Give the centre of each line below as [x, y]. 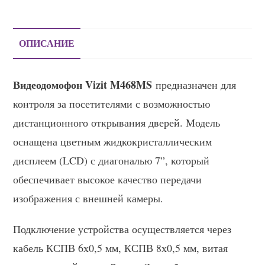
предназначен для [194, 85]
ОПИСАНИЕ [47, 43]
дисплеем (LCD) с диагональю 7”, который [112, 161]
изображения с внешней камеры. [88, 198]
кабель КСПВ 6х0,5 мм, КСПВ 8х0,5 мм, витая [121, 248]
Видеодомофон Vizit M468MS [83, 85]
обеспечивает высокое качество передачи [108, 180]
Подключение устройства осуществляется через [122, 229]
